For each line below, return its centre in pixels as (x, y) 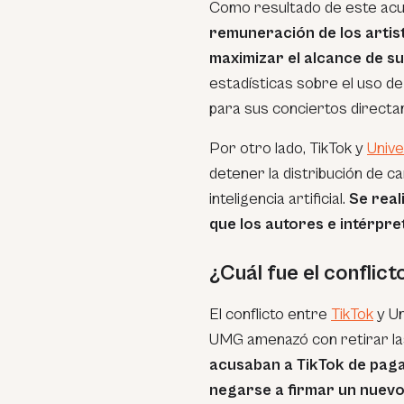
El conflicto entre (270, 314)
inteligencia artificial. (279, 199)
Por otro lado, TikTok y (288, 148)
